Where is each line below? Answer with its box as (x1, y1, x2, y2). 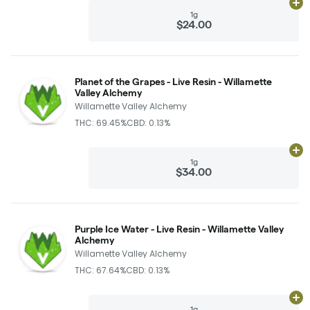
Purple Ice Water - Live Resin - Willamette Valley (75, 223, 284, 235)
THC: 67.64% (75, 264, 126, 276)
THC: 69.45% (75, 116, 127, 129)
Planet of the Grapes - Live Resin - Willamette (75, 75, 272, 87)
